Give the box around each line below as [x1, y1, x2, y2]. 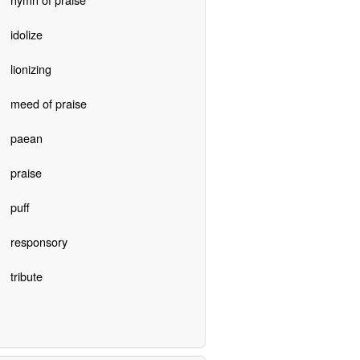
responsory [10, 232, 67, 250]
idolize [10, 25, 43, 43]
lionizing [10, 59, 51, 77]
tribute [10, 267, 43, 284]
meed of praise [10, 94, 87, 112]
